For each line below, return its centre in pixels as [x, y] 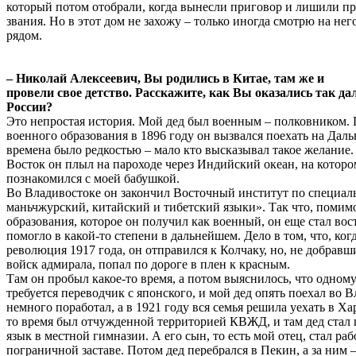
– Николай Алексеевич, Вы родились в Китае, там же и [165, 78]
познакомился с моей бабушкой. [93, 178]
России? [29, 106]
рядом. [24, 35]
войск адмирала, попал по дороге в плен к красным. [148, 264]
